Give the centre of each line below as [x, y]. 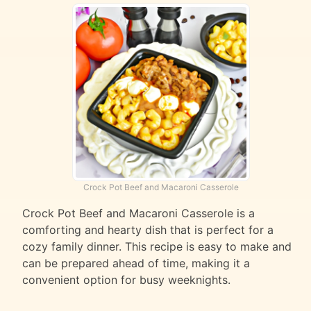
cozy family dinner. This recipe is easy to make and [157, 247]
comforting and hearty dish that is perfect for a [148, 230]
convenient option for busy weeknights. [126, 280]
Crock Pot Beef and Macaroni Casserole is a [138, 213]
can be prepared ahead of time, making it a [136, 263]
